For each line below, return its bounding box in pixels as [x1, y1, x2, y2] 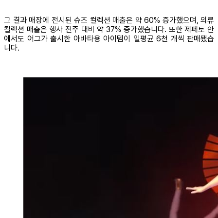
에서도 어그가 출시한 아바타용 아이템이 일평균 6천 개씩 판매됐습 [4, 34, 214, 44]
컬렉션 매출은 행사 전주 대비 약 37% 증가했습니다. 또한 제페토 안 [4, 25, 214, 35]
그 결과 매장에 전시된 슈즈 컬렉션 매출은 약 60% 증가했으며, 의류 [4, 16, 214, 25]
